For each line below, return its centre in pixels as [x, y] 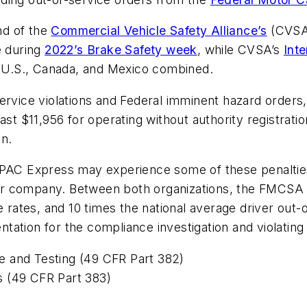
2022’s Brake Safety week [121, 50]
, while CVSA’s [240, 50]
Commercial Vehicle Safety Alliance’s [159, 31]
